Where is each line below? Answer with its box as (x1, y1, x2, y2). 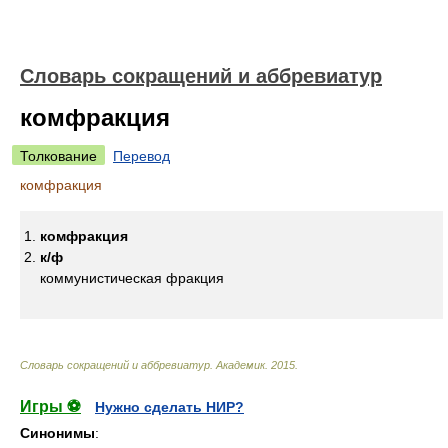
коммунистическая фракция (40, 270, 224, 286)
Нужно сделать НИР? (95, 399, 244, 415)
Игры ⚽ (20, 398, 81, 415)
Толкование (20, 148, 97, 164)
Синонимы (20, 425, 95, 441)
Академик (216, 359, 265, 371)
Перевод (113, 148, 170, 164)
